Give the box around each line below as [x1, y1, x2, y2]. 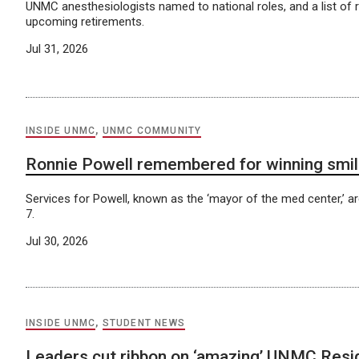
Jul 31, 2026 [26, 41, 88, 56]
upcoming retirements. [26, 14, 144, 29]
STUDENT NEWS [102, 317, 186, 329]
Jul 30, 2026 [26, 233, 88, 248]
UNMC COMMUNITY [102, 124, 202, 136]
